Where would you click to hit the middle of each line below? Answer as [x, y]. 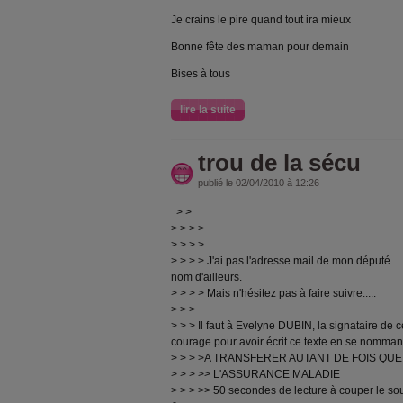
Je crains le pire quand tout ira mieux [261, 19]
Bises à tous [201, 73]
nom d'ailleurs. [206, 277]
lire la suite [208, 109]
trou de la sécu [279, 162]
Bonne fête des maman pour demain [260, 46]
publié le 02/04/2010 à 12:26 [259, 182]
